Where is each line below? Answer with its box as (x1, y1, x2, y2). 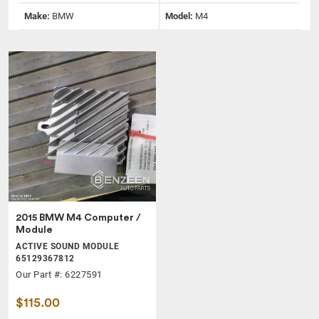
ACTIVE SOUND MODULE (16, 241, 120, 252)
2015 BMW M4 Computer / (16, 213, 141, 224)
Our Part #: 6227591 (16, 269, 103, 281)
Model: (165, 10, 195, 21)
